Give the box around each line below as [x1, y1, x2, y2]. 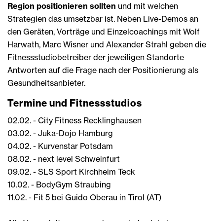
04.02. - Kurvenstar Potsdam [7, 141, 115, 151]
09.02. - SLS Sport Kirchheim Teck [7, 167, 137, 177]
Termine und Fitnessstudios [7, 97, 142, 110]
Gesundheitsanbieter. [7, 78, 87, 88]
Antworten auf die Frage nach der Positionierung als [7, 65, 198, 75]
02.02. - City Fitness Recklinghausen [7, 115, 142, 126]
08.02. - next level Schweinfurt [7, 154, 122, 164]
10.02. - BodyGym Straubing [7, 180, 113, 190]
